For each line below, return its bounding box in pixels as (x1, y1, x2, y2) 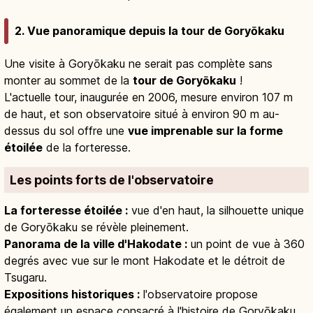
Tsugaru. (4, 270, 47, 284)
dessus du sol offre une (4, 124, 128, 138)
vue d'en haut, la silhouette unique (128, 203, 304, 217)
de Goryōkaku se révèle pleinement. (4, 219, 189, 234)
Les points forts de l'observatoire (10, 173, 214, 188)
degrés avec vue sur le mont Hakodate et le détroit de (4, 253, 285, 268)
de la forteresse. (43, 140, 131, 155)
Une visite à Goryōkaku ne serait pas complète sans (4, 57, 272, 71)
